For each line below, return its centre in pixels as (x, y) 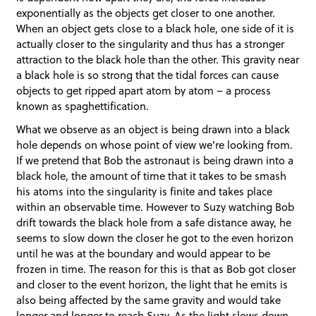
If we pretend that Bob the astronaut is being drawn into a (155, 160)
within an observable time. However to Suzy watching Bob (156, 207)
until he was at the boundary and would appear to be (144, 254)
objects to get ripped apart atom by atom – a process (144, 90)
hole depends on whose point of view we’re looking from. (155, 145)
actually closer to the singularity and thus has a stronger (151, 43)
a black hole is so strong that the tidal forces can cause (148, 74)
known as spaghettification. (83, 105)
